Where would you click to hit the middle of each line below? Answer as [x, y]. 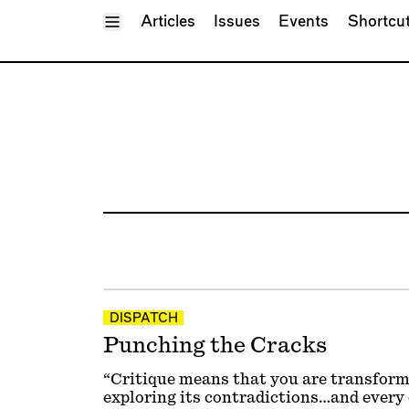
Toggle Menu [158, 20]
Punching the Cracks [215, 345]
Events [304, 21]
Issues [236, 21]
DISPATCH [143, 319]
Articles [168, 21]
